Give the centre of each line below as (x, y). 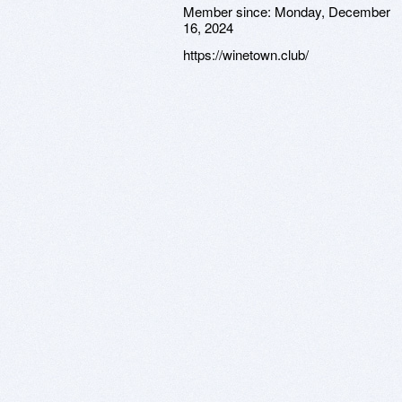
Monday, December (332, 11)
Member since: (229, 11)
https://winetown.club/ (246, 54)
